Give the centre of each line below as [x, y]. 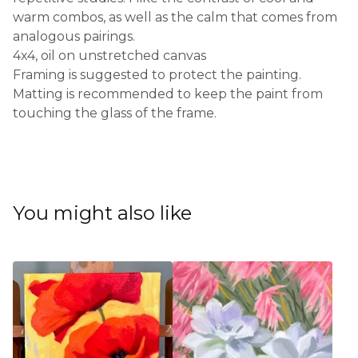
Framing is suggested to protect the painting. [157, 75]
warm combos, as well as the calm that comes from [175, 17]
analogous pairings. [74, 36]
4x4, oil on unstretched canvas [109, 56]
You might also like [102, 213]
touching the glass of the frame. [115, 113]
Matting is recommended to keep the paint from [168, 94]
